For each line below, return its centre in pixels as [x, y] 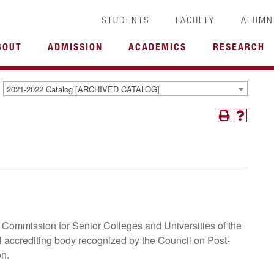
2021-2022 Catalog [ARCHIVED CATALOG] [83, 89]
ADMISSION [75, 46]
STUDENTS [125, 20]
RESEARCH [239, 46]
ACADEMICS [158, 46]
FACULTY [195, 20]
